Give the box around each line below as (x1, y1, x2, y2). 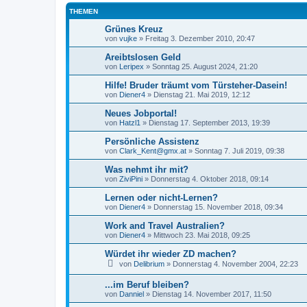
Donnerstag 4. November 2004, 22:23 (173, 259, 298, 268)
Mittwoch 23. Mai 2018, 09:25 (153, 230, 250, 239)
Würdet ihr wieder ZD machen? (105, 248, 236, 259)
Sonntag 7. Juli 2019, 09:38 (195, 146, 284, 155)
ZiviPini (119, 174, 143, 183)
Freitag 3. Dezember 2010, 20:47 (145, 34, 255, 42)
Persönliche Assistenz (105, 136, 199, 147)
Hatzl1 (119, 118, 140, 127)
